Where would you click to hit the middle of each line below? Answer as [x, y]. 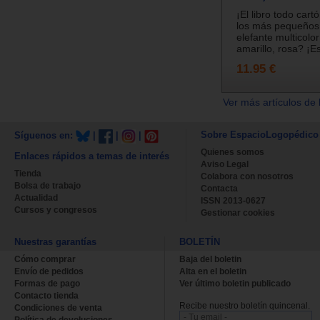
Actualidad [36, 197]
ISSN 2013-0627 [233, 200]
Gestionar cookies [238, 212]
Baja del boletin [210, 259]
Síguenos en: [45, 135]
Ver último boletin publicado [235, 283]
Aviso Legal [225, 164]
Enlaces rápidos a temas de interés [92, 156]
